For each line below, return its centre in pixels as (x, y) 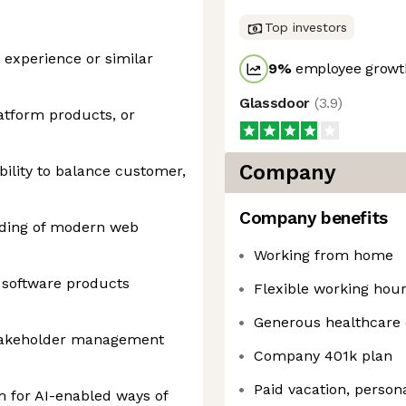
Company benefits (314, 218)
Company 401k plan (323, 356)
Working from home (324, 255)
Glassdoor (277, 103)
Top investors (306, 27)
